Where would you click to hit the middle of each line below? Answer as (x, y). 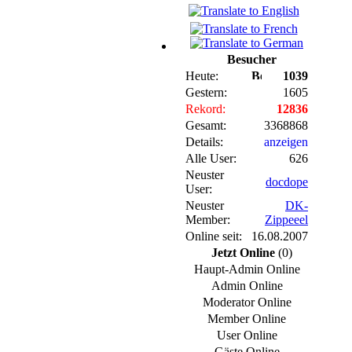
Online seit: (214, 236)
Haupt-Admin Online (247, 269)
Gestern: (206, 93)
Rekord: (205, 109)
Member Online (247, 319)
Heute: (202, 76)
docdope (287, 182)
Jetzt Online (243, 253)
